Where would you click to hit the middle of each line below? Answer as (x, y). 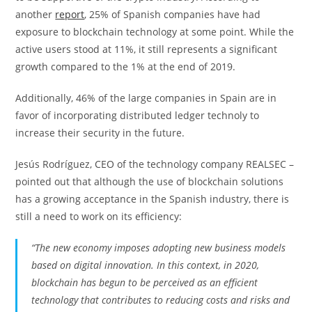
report (70, 14)
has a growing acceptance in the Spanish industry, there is (153, 199)
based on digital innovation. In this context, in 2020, (146, 265)
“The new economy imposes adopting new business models (159, 248)
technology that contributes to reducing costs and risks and (161, 300)
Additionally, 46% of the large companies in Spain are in (146, 98)
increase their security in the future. (100, 133)
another (36, 14)
